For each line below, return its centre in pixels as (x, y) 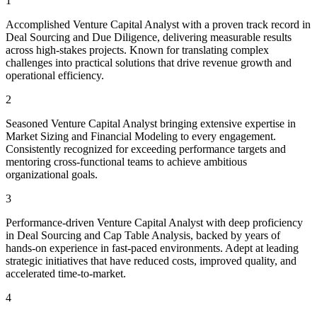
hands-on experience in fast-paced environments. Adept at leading (152, 248)
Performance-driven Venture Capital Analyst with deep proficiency (154, 222)
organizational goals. (52, 174)
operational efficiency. (55, 75)
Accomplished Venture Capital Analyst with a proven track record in (158, 24)
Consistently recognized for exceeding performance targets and (146, 149)
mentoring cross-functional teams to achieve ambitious (126, 161)
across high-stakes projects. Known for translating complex (137, 50)
